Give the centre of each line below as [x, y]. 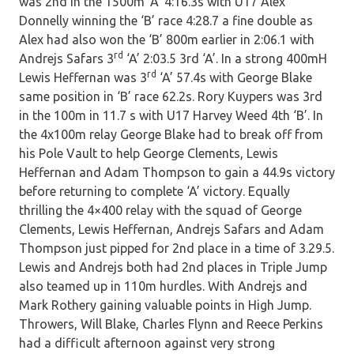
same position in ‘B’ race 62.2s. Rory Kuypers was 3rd [171, 97]
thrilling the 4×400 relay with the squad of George [160, 211]
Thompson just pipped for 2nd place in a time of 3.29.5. [177, 249]
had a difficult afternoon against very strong [147, 343]
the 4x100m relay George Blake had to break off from [171, 135]
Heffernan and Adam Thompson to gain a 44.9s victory [177, 173]
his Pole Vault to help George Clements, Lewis [149, 154]
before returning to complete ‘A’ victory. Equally [154, 192]
